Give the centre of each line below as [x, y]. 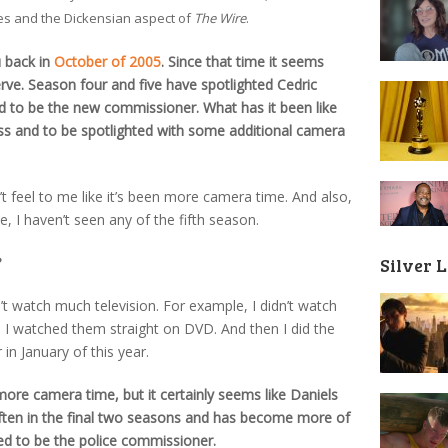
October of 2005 [107, 61]
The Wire [220, 17]
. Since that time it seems [242, 61]
